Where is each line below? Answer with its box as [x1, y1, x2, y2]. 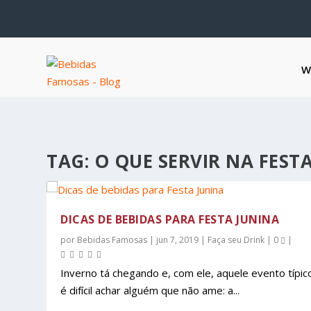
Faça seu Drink [208, 234, 265, 246]
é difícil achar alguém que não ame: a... [60, 283, 240, 297]
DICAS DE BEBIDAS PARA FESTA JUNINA [60, 212, 280, 227]
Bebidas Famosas [77, 234, 148, 246]
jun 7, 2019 [156, 234, 199, 246]
